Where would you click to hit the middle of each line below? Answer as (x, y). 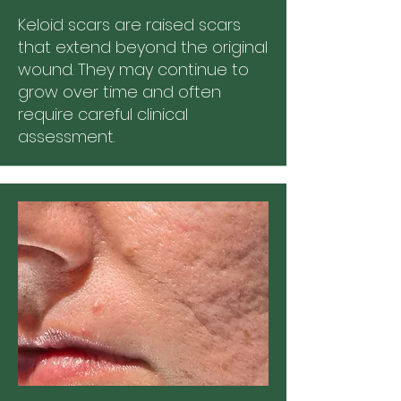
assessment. (66, 136)
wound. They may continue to (133, 69)
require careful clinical (103, 114)
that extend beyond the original (143, 47)
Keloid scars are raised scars (129, 24)
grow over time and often (119, 91)
